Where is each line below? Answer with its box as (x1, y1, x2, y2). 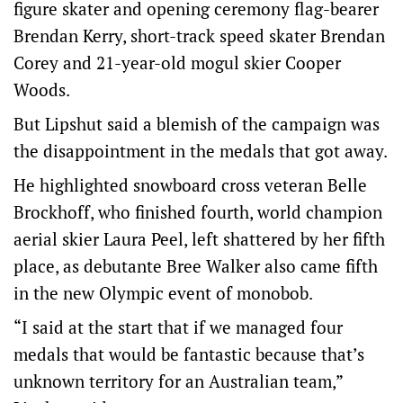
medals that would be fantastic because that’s (13, 343, 364, 365)
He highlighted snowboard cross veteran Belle (13, 174, 367, 196)
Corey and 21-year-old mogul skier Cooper (13, 51, 341, 74)
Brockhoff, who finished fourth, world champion (13, 201, 382, 223)
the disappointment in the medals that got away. (13, 139, 388, 162)
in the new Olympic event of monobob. (13, 282, 313, 304)
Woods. (13, 78, 70, 101)
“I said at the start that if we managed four (13, 316, 343, 338)
